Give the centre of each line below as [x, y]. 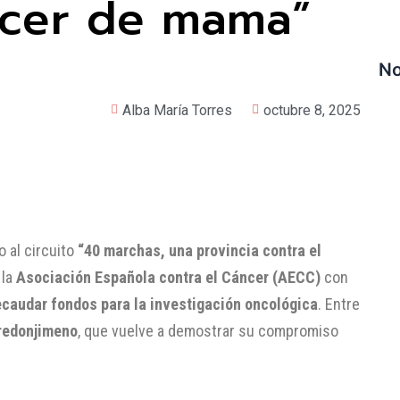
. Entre [339, 304]
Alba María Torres [177, 110]
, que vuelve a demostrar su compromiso [208, 330]
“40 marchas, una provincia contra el [200, 250]
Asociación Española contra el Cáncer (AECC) [168, 277]
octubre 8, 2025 [312, 110]
